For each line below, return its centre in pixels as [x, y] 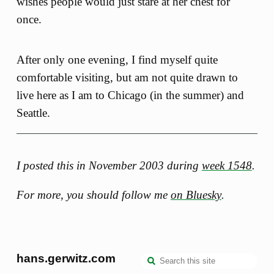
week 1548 [227, 166]
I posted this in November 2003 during [109, 166]
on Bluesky [196, 194]
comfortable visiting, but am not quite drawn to [127, 78]
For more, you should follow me [93, 194]
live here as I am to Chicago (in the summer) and [130, 95]
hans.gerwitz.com [66, 258]
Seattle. [33, 113]
